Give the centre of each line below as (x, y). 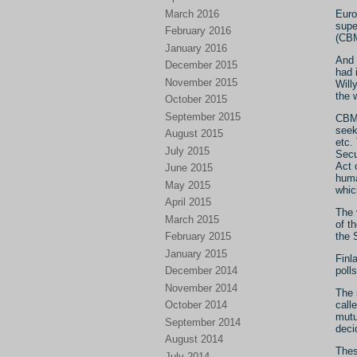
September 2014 (203, 322)
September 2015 (203, 116)
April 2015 (188, 202)
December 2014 (201, 271)
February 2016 (198, 31)
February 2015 (198, 236)
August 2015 (194, 133)
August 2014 (194, 339)
